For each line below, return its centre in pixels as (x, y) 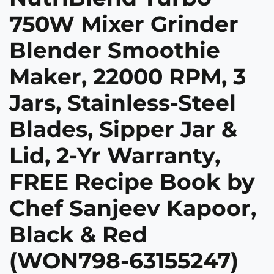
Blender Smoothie (115, 50)
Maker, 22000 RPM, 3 (128, 77)
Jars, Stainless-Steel (123, 103)
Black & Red (78, 235)
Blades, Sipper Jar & (123, 129)
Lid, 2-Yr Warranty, (115, 156)
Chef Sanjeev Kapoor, (133, 208)
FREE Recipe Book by (132, 182)
